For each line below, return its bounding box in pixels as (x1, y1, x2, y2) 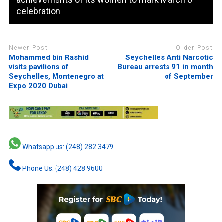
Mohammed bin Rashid (8, 53, 89, 62)
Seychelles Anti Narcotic (125, 53, 214, 62)
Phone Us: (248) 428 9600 (20, 165, 103, 173)
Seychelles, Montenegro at (8, 72, 104, 81)
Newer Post (8, 44, 48, 51)
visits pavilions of (8, 62, 69, 72)
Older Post (176, 44, 214, 51)
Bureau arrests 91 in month (117, 62, 214, 72)
